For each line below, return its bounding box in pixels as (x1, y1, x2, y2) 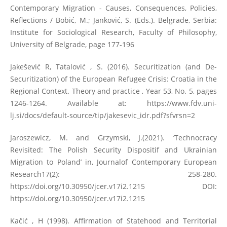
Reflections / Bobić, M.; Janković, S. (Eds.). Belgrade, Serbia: (10, 15, 217, 25)
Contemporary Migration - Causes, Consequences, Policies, (10, 3, 217, 13)
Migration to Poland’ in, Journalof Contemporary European (10, 157, 217, 167)
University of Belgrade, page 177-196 (10, 39, 134, 49)
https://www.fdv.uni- (147, 98, 217, 108)
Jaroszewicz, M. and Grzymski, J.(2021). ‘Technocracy (10, 132, 217, 142)
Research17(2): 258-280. (10, 169, 217, 179)
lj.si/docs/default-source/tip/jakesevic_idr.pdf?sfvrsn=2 (10, 110, 195, 120)
